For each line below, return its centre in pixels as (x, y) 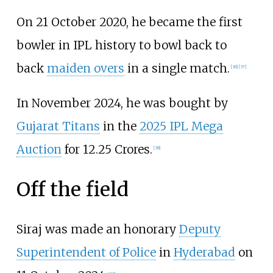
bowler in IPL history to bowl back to (121, 45)
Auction (39, 150)
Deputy (200, 229)
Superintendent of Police (86, 253)
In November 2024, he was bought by (122, 103)
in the (119, 126)
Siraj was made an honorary (97, 229)
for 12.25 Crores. (107, 150)
